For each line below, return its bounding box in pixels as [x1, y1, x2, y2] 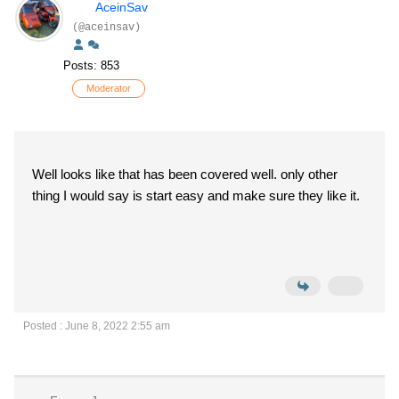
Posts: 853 [63, 58, 119, 72]
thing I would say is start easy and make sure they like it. [32, 187, 363, 203]
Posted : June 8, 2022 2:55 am [23, 319, 170, 332]
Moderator [86, 82, 131, 94]
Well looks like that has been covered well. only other [32, 166, 338, 182]
